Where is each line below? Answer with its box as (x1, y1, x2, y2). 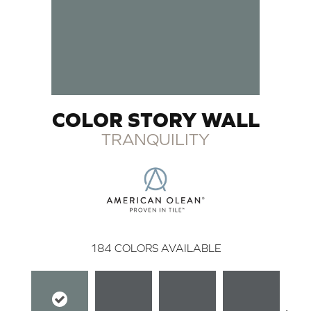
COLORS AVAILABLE (114, 241, 221, 254)
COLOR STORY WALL (51, 107, 260, 131)
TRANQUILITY (101, 129, 210, 149)
